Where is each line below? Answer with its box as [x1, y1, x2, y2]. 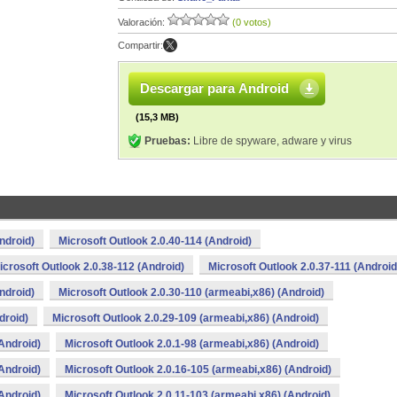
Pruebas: [144, 135, 191, 147]
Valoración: [118, 17, 167, 27]
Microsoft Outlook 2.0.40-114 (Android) [58, 235, 252, 247]
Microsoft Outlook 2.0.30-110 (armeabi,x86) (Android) [58, 286, 324, 299]
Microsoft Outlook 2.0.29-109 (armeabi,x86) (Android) [52, 312, 319, 324]
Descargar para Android [140, 81, 289, 96]
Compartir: [118, 40, 163, 51]
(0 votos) [232, 17, 271, 27]
